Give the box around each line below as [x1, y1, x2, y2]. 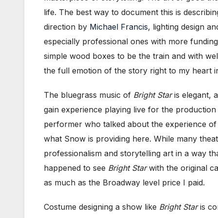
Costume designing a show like [44, 202, 159, 212]
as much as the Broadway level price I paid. [44, 178, 205, 188]
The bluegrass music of [44, 90, 133, 100]
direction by [44, 22, 90, 32]
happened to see [44, 163, 108, 173]
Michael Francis [90, 22, 148, 32]
